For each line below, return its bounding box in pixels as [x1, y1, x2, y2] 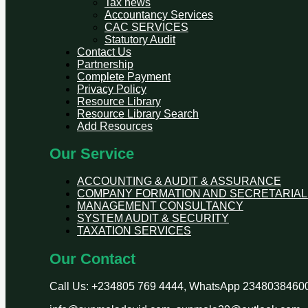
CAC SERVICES [104, 21, 188, 33]
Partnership [77, 58, 133, 70]
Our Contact [49, 250, 135, 267]
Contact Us [77, 45, 131, 58]
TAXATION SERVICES [77, 225, 191, 237]
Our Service [49, 145, 134, 163]
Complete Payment [77, 70, 170, 82]
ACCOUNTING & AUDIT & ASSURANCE [77, 175, 281, 188]
